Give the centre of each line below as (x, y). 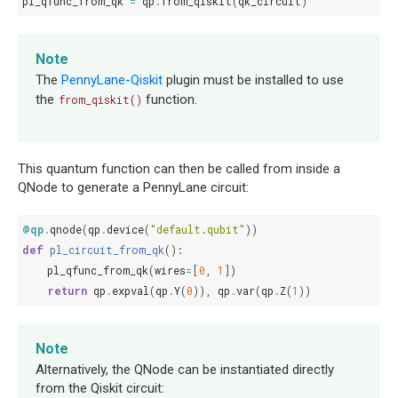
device (125, 230)
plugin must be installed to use (253, 80)
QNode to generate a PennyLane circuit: (133, 188)
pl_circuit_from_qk (107, 250)
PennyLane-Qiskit (112, 80)
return (67, 291)
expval (131, 291)
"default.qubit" (198, 230)
